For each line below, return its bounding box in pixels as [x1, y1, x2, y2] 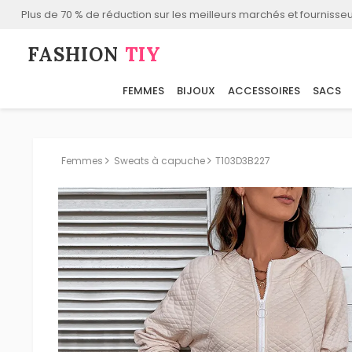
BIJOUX [177, 83, 215, 99]
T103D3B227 [215, 154, 271, 167]
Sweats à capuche [113, 154, 205, 167]
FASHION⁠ [27, 42, 126, 68]
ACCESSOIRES [228, 83, 300, 99]
